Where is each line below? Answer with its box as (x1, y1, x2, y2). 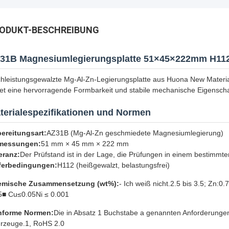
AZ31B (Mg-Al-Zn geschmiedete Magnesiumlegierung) (47, 129, 223, 137)
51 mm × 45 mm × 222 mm (41, 140, 129, 148)
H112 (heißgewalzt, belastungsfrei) (57, 161, 170, 169)
